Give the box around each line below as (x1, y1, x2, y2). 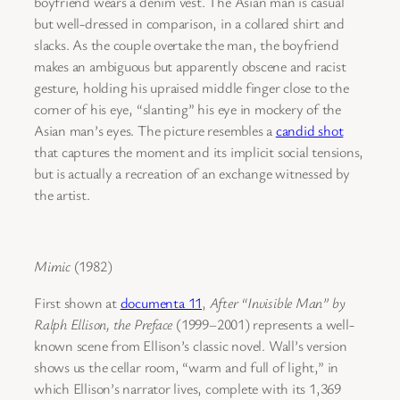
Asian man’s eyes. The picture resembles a (34, 120, 276, 140)
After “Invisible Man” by (209, 292, 346, 312)
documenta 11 (120, 292, 203, 312)
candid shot (275, 120, 344, 140)
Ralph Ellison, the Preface (34, 313, 173, 334)
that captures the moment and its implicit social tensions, (34, 141, 364, 162)
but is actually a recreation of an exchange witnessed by (34, 162, 350, 183)
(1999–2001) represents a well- (172, 313, 354, 334)
